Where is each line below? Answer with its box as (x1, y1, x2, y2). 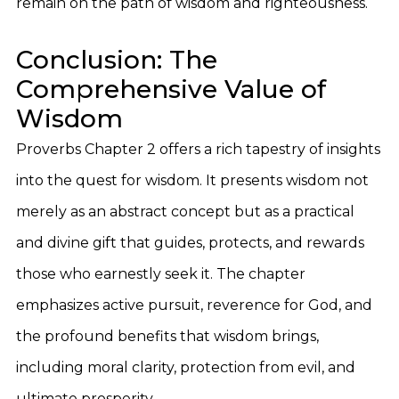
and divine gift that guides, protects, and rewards (16, 234, 364, 251)
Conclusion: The (16, 45, 217, 75)
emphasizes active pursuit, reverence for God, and (16, 297, 372, 313)
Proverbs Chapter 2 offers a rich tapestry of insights (16, 141, 380, 158)
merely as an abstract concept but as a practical (16, 203, 354, 220)
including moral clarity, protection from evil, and (16, 359, 355, 376)
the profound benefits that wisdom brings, (16, 328, 319, 345)
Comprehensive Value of (16, 74, 326, 104)
